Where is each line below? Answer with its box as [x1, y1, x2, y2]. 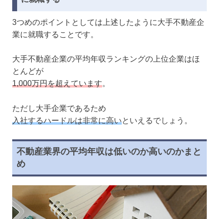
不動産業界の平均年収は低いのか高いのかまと [17, 146, 201, 156]
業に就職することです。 [12, 30, 98, 39]
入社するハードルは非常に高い [12, 116, 122, 125]
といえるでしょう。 [122, 116, 192, 125]
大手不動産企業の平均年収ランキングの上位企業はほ [12, 55, 200, 64]
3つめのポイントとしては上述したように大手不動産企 [12, 18, 204, 26]
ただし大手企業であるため [12, 104, 106, 112]
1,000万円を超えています [12, 79, 102, 88]
